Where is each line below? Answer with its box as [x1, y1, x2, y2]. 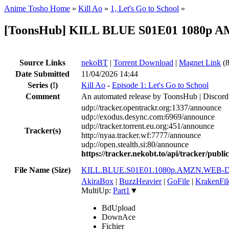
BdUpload [102, 203, 135, 212]
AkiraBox [81, 176, 113, 186]
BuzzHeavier [119, 176, 162, 186]
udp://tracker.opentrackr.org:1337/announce [81, 103, 221, 112]
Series [27, 80, 50, 89]
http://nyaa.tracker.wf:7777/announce [81, 130, 201, 140]
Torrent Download [113, 58, 173, 67]
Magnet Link [179, 58, 221, 67]
